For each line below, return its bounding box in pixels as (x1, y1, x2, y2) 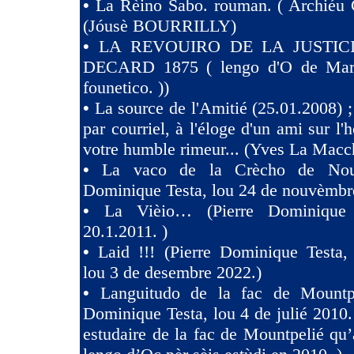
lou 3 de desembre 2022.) (83, 262, 262, 282)
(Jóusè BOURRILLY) (83, 16, 236, 36)
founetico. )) (83, 77, 169, 97)
